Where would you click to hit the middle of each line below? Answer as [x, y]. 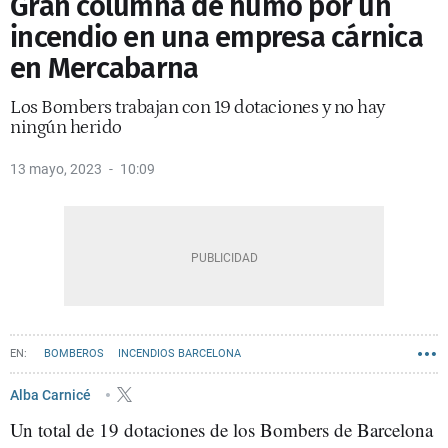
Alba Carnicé [52, 394]
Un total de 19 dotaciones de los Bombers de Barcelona [221, 429]
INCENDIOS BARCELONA [179, 353]
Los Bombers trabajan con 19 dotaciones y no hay [197, 107]
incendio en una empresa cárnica [216, 37]
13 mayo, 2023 [56, 169]
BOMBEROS [74, 353]
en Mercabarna [104, 68]
